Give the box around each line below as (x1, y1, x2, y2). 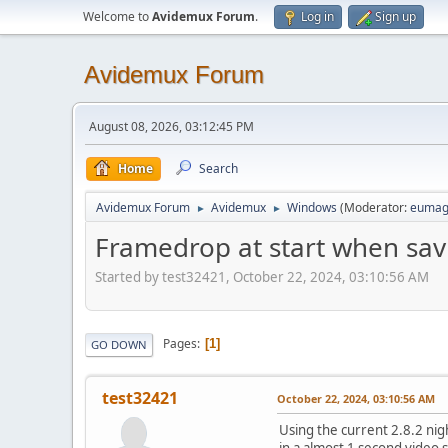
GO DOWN (91, 336, 147, 352)
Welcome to (83, 8, 152, 25)
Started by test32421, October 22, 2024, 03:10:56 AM (95, 267, 429, 286)
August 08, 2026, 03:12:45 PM (89, 118, 254, 135)
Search (199, 160, 238, 177)
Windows (287, 199, 337, 216)
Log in (301, 8, 334, 25)
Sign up (375, 8, 416, 25)
